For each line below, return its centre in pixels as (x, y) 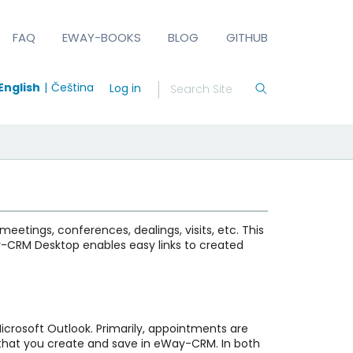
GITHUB (247, 37)
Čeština (72, 87)
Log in (125, 88)
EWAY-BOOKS (102, 37)
